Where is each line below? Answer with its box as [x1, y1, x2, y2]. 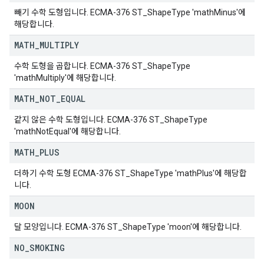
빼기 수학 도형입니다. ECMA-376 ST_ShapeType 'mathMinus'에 [14, 8, 246, 17]
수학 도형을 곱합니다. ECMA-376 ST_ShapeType [14, 61, 190, 71]
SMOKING [29, 242, 65, 253]
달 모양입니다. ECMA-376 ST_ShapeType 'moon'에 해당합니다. [14, 222, 242, 232]
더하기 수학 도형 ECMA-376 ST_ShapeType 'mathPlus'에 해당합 [14, 169, 247, 178]
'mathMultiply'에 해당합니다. [14, 73, 116, 82]
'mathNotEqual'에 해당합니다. [14, 127, 121, 136]
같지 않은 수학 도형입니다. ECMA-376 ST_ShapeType [14, 115, 207, 124]
